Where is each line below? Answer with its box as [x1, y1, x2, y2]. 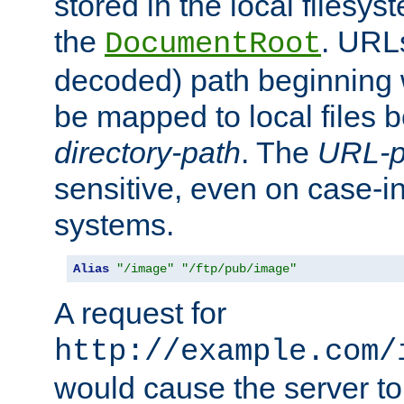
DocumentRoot [105, 27, 321, 62]
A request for [54, 296, 226, 331]
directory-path [54, 135, 241, 170]
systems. [54, 207, 174, 243]
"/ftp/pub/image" [181, 262, 297, 277]
